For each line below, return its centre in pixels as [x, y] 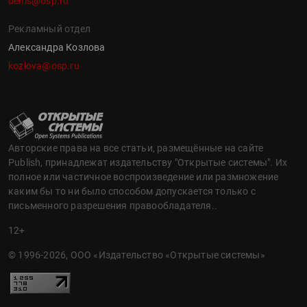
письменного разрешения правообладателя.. [113, 206]
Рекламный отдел [49, 29]
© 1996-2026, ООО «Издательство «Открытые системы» [137, 255]
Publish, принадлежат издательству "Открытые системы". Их [148, 163]
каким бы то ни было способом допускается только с [132, 192]
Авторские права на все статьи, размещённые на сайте [136, 148]
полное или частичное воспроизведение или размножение [144, 177]
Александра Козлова [57, 48]
